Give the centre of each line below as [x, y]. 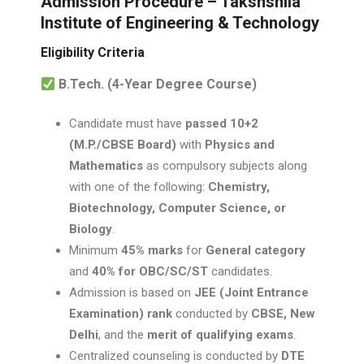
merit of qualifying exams [220, 335]
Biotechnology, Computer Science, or [178, 208]
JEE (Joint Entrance [251, 292]
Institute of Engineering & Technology [180, 23]
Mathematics [106, 166]
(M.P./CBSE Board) [123, 145]
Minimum [95, 250]
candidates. [240, 271]
